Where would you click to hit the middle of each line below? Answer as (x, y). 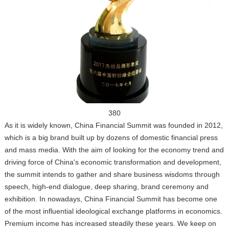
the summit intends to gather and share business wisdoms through (112, 174)
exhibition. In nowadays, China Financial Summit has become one (111, 199)
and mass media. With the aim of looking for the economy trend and (114, 150)
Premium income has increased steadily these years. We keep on (110, 223)
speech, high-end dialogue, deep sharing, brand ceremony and (106, 187)
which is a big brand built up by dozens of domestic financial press (111, 138)
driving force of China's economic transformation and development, (113, 162)
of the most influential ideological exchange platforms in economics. (113, 211)
